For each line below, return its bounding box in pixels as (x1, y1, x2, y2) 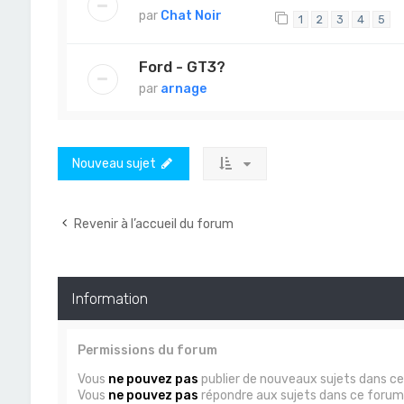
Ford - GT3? (138, 57, 225, 76)
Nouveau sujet (71, 155, 156, 171)
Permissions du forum (77, 342, 217, 358)
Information (70, 289, 148, 308)
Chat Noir (160, 7, 222, 23)
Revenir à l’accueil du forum (73, 216, 234, 232)
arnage (160, 80, 207, 96)
